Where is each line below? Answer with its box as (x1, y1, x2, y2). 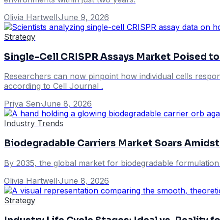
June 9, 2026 (59, 12, 109, 22)
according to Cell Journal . (4, 81, 103, 91)
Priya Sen (4, 99, 40, 109)
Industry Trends (4, 118, 63, 129)
